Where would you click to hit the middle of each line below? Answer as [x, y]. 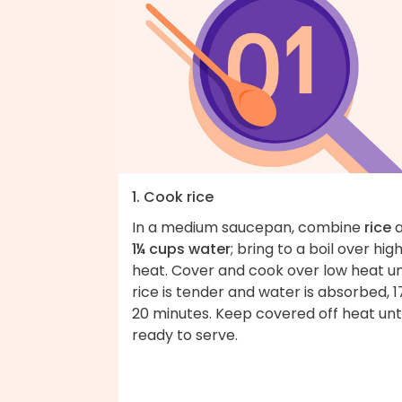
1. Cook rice [173, 197]
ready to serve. [185, 335]
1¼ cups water [181, 249]
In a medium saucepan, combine [248, 227]
